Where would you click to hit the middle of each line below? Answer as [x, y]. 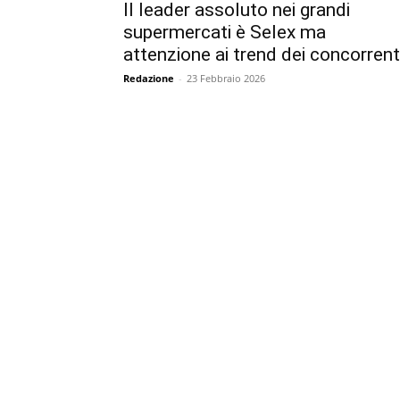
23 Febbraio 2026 [226, 78]
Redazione [149, 78]
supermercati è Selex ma [225, 32]
